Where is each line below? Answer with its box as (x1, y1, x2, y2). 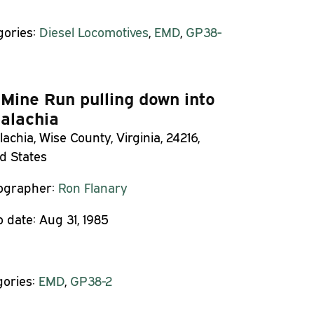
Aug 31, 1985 (39, 210, 109, 228)
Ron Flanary (58, 179, 128, 196)
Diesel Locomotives (39, 22, 149, 40)
